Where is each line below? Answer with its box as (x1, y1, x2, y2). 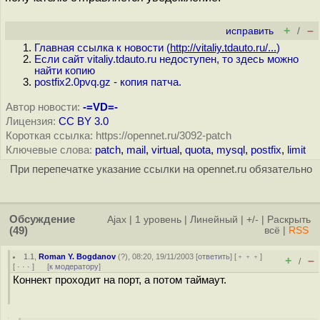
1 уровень (135, 214, 181, 225)
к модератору (49, 262, 99, 271)
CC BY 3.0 (59, 116, 109, 127)
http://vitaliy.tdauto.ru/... (170, 42, 276, 54)
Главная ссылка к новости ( (34, 42, 170, 54)
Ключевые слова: (6, 144, 92, 156)
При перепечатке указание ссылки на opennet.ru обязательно (9, 164, 312, 175)
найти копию (34, 65, 95, 76)
